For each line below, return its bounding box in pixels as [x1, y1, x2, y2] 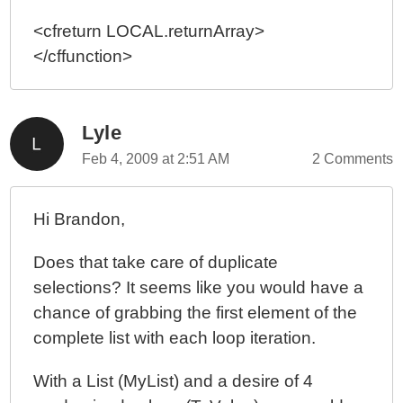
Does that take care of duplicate [33, 253, 279, 272]
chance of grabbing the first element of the [33, 303, 358, 322]
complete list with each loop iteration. [33, 328, 317, 347]
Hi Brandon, [33, 210, 126, 228]
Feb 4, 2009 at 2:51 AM [82, 151, 230, 166]
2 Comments [311, 151, 393, 166]
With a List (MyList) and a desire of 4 [33, 372, 314, 390]
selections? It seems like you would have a [33, 278, 364, 297]
